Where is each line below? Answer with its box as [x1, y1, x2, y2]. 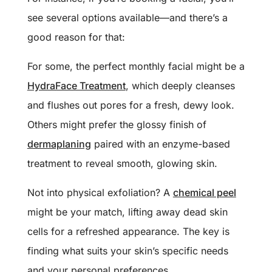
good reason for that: [27, 30, 125, 43]
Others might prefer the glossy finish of [27, 118, 206, 131]
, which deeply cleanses [125, 79, 235, 92]
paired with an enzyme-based [90, 137, 230, 150]
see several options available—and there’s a [27, 11, 228, 24]
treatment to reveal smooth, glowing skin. [27, 157, 217, 169]
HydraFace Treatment [27, 79, 126, 92]
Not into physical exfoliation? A [27, 186, 173, 199]
